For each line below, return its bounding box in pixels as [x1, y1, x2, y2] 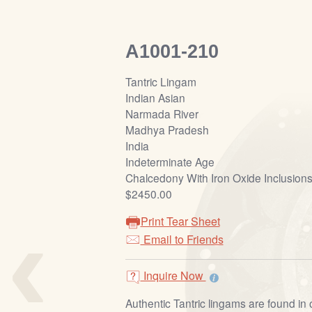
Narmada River [125, 106, 198, 122]
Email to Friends [140, 231, 224, 248]
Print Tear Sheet [140, 213, 220, 230]
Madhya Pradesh [125, 122, 209, 138]
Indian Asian [125, 90, 185, 106]
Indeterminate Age [125, 154, 214, 170]
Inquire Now [140, 267, 206, 284]
